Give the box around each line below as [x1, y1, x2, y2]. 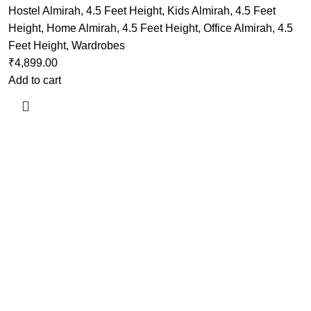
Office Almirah [203, 22, 272, 34]
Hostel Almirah [8, 5, 81, 17]
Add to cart [8, 74, 61, 86]
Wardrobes [71, 40, 125, 51]
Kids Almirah [167, 5, 230, 17]
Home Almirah [46, 22, 117, 34]
